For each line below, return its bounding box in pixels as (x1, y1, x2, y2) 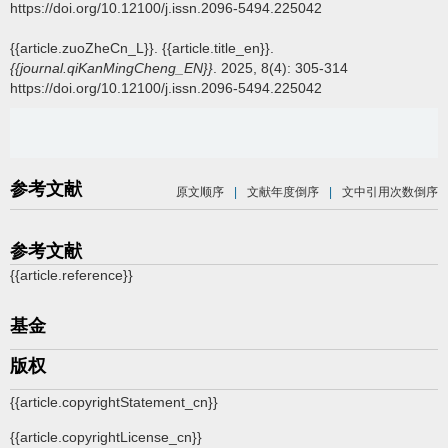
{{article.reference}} (10, 266, 133, 283)
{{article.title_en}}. (162, 39, 274, 56)
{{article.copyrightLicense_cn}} (10, 428, 202, 445)
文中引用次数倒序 (342, 184, 438, 199)
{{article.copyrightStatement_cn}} (10, 393, 218, 410)
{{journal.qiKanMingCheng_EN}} (10, 59, 213, 76)
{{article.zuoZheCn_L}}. (10, 39, 162, 56)
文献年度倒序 (247, 184, 319, 199)
